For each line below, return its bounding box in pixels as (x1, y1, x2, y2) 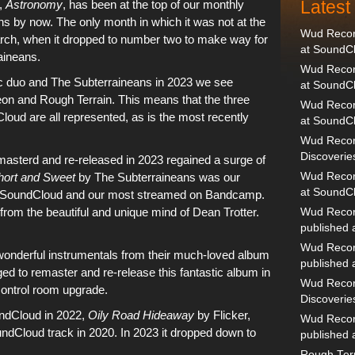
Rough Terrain (40, 93, 112, 106)
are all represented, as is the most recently (26, 110, 249, 124)
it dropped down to (158, 326, 256, 339)
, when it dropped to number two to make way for (17, 32, 268, 46)
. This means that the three (112, 93, 250, 106)
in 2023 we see (152, 75, 233, 89)
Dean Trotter (193, 205, 256, 219)
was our (196, 170, 240, 184)
